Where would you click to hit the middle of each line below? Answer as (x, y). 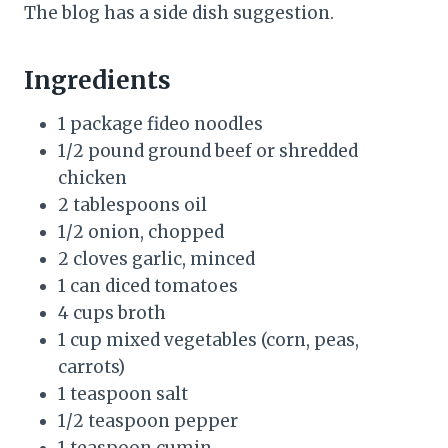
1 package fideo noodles (160, 123)
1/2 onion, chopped (141, 231)
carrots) (91, 366)
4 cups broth (112, 312)
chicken (92, 177)
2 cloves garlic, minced (156, 258)
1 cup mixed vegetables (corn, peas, (208, 339)
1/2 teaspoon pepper (148, 420)
